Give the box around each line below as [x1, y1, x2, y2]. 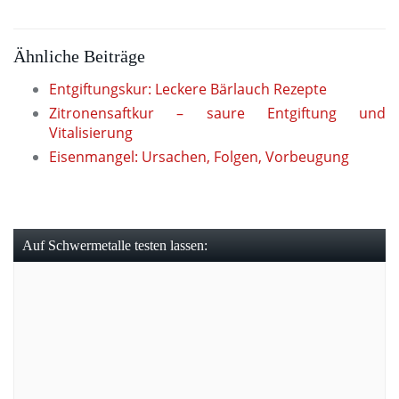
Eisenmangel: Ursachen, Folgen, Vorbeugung [49, 146, 349, 167]
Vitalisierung [49, 122, 133, 142]
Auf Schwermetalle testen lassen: [22, 237, 208, 253]
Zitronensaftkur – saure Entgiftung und [49, 102, 386, 123]
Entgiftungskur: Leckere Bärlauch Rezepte [49, 78, 327, 99]
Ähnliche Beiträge [13, 46, 145, 66]
